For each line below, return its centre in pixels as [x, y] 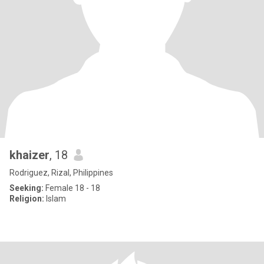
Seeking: [27, 188]
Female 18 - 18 [72, 188]
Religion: [27, 199]
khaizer [29, 155]
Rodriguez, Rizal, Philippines [61, 173]
